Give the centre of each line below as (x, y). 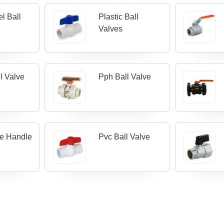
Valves (110, 29)
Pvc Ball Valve (124, 136)
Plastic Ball (118, 17)
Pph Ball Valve (124, 77)
